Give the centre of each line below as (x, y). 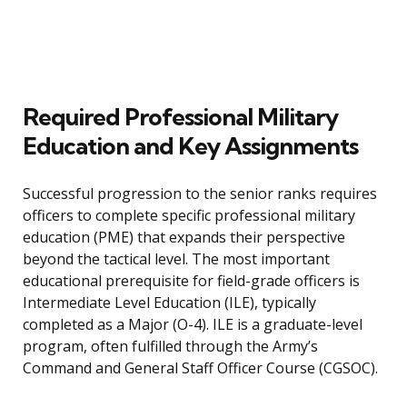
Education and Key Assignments (190, 146)
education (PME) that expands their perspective (184, 238)
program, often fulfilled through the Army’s (170, 347)
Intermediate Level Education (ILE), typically (169, 303)
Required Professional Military (180, 117)
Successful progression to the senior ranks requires (200, 194)
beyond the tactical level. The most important (176, 259)
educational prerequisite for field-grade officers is (191, 281)
